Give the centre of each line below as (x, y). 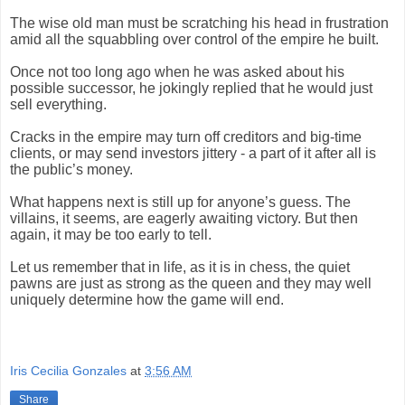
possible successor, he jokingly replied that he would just (191, 88)
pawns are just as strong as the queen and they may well (191, 283)
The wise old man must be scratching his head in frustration (199, 23)
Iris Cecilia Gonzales (68, 371)
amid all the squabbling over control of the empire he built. (194, 39)
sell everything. (58, 104)
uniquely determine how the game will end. (147, 299)
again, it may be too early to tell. (111, 234)
